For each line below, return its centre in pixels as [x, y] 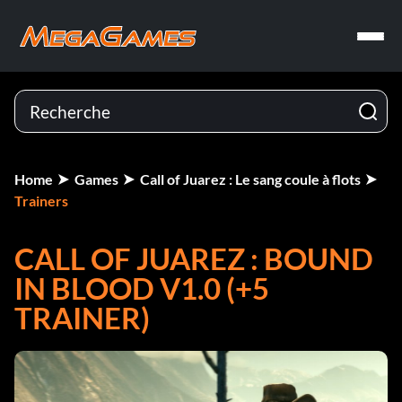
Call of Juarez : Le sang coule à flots [250, 179]
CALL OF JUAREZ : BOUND [194, 258]
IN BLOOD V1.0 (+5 [142, 288]
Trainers [41, 201]
